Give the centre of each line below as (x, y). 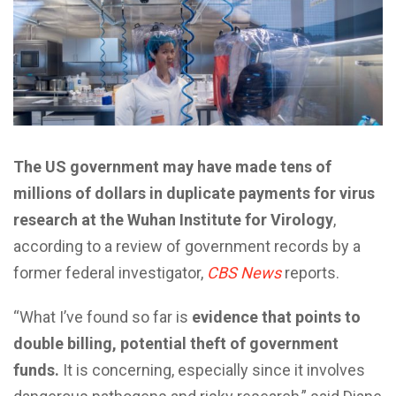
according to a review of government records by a (187, 246)
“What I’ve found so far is (103, 316)
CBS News (244, 272)
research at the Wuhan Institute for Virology (173, 219)
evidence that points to (276, 316)
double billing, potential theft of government (176, 343)
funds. (36, 369)
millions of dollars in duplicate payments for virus (194, 193)
